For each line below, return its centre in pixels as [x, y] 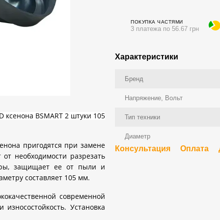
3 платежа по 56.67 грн [165, 28]
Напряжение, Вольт [154, 98]
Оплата [194, 149]
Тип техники [142, 117]
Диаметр [137, 136]
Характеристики [147, 57]
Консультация [143, 149]
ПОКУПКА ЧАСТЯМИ [157, 22]
